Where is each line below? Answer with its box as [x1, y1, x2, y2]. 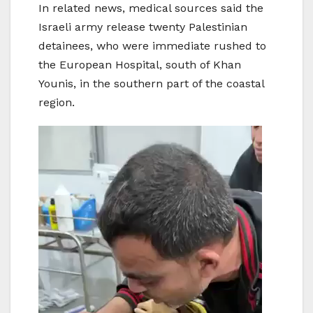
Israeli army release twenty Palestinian [38, 20, 247, 34]
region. [38, 96, 75, 110]
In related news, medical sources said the [38, 1, 263, 15]
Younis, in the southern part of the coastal [38, 77, 264, 91]
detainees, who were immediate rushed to [38, 39, 266, 53]
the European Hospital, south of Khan [38, 58, 241, 72]
